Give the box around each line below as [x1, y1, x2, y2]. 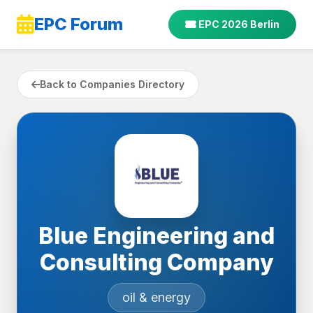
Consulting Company [39, 249, 274, 276]
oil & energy [122, 290, 191, 305]
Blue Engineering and [38, 222, 275, 249]
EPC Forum [34, 14, 123, 34]
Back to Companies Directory [40, 78, 184, 90]
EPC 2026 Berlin [196, 18, 279, 30]
